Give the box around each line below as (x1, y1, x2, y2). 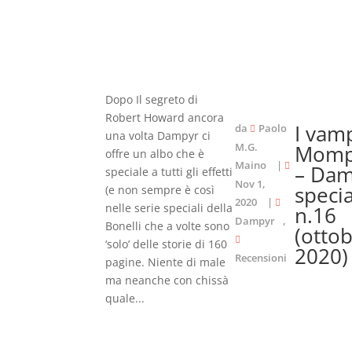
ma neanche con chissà (105, 273, 229, 288)
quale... (105, 291, 145, 306)
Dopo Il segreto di (105, 92, 199, 107)
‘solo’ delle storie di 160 (105, 236, 228, 251)
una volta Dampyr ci (105, 128, 211, 143)
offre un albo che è (105, 146, 205, 161)
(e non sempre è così (105, 182, 215, 197)
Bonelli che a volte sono (105, 218, 230, 233)
